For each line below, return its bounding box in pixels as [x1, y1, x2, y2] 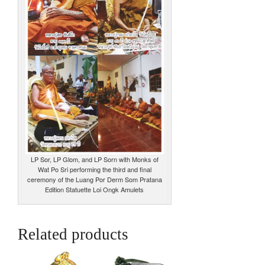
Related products [18, 225, 128, 243]
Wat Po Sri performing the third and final [37, 164, 151, 174]
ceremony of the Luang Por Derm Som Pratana [27, 174, 162, 184]
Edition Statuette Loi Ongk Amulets [45, 184, 144, 194]
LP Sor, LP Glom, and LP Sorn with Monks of [30, 154, 159, 164]
